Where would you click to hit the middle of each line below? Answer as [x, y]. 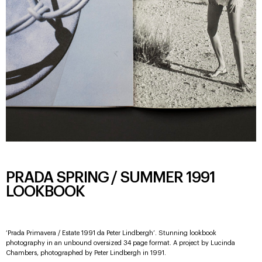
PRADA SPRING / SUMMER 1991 [111, 178]
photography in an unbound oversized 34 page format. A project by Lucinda [120, 243]
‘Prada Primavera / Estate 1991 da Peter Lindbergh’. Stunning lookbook [111, 233]
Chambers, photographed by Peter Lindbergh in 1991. [86, 253]
